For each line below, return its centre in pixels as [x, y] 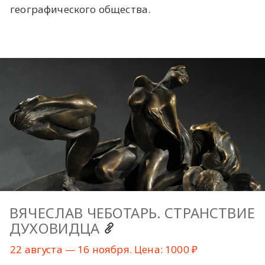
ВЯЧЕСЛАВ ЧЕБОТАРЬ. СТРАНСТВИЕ [132, 213]
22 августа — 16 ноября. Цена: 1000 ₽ [104, 250]
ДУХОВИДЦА [56, 228]
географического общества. [80, 9]
